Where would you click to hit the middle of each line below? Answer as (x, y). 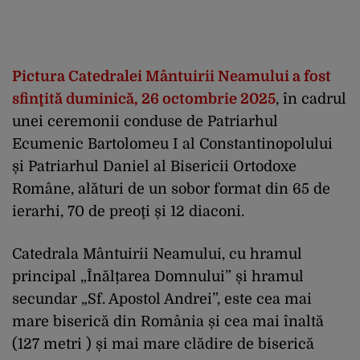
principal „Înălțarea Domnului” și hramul (158, 277)
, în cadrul (311, 99)
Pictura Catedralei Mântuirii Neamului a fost (172, 77)
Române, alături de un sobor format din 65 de (171, 189)
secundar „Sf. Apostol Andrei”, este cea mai (162, 299)
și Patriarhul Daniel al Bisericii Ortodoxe (154, 167)
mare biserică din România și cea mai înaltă (168, 322)
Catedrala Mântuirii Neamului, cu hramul (157, 254)
